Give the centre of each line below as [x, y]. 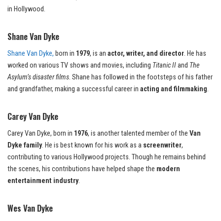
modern [168, 169]
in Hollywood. [26, 9]
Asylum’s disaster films [38, 77]
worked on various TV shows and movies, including [80, 66]
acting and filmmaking [174, 89]
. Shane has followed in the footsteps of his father [141, 77]
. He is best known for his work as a [92, 146]
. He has [195, 54]
